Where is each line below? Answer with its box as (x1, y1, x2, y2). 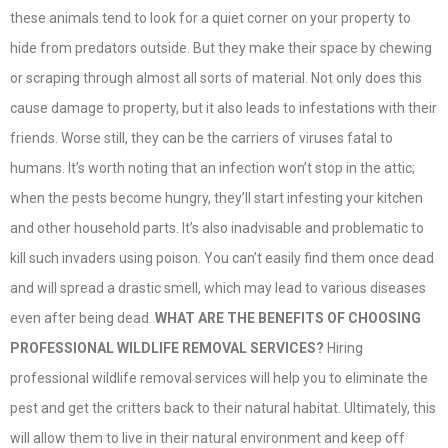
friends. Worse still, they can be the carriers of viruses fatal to (10, 130, 393, 147)
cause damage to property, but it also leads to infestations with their (10, 100, 437, 117)
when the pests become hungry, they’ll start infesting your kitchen (10, 190, 423, 207)
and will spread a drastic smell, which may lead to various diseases (10, 280, 426, 297)
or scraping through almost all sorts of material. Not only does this (10, 70, 422, 87)
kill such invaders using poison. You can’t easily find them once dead (10, 250, 434, 267)
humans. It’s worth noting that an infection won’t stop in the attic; (10, 160, 415, 177)
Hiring (324, 340, 363, 357)
